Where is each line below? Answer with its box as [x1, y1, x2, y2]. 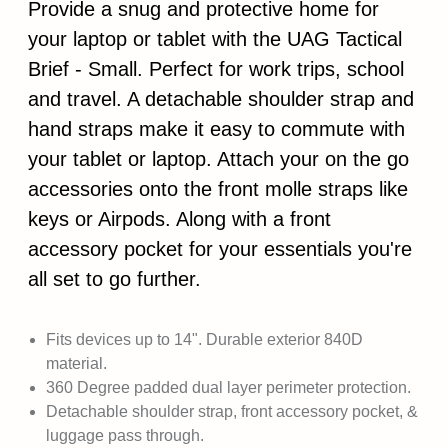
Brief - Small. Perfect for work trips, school [28, 58, 404, 80]
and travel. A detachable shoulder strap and [28, 88, 414, 110]
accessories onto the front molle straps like [28, 178, 408, 200]
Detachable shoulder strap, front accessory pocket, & [46, 403, 418, 420]
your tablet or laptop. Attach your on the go [28, 148, 409, 170]
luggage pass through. [46, 427, 204, 444]
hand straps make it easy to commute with [28, 118, 405, 140]
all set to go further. [28, 268, 201, 290]
